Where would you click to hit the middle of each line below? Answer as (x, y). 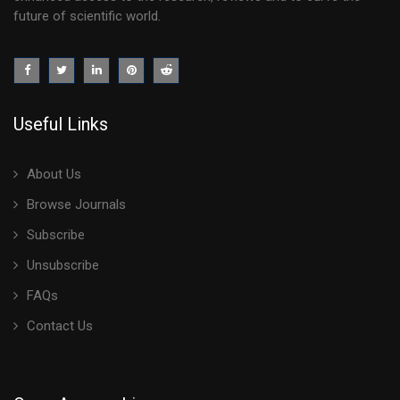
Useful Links (61, 124)
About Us (54, 174)
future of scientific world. (87, 16)
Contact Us (60, 326)
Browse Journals (76, 204)
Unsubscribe (63, 265)
